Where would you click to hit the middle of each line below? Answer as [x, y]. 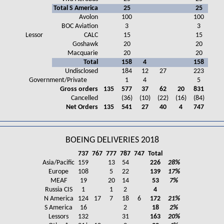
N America [58, 199]
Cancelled [85, 98]
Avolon [89, 17]
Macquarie [83, 53]
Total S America [76, 8]
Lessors [58, 217]
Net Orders [82, 107]
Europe [58, 172]
